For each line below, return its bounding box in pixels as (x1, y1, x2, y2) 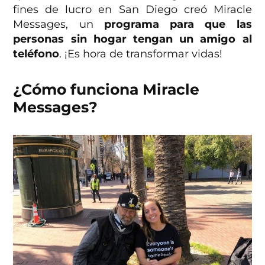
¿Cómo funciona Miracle (13, 80, 200, 99)
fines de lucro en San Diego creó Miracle (13, 3, 252, 17)
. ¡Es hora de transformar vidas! (59, 47, 223, 61)
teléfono (13, 47, 60, 61)
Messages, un (13, 18, 104, 31)
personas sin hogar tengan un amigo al (13, 33, 252, 46)
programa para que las (104, 18, 252, 31)
